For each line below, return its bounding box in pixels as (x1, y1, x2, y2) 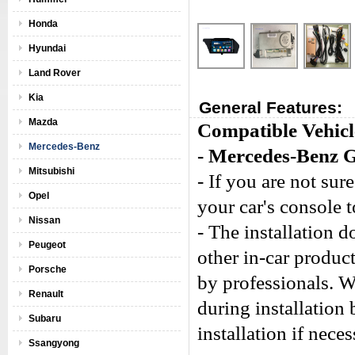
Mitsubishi (29, 166, 74, 177)
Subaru (29, 313, 61, 324)
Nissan (29, 215, 60, 226)
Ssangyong (29, 338, 79, 349)
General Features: (199, 98, 342, 116)
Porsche (29, 264, 67, 275)
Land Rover (29, 67, 81, 78)
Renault (29, 288, 63, 300)
